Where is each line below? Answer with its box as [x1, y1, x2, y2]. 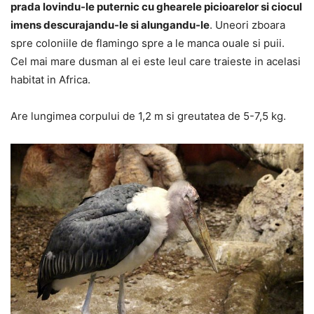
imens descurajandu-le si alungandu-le [11, 18, 210, 32]
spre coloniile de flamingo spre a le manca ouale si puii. [11, 36, 285, 50]
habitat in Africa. [11, 72, 90, 86]
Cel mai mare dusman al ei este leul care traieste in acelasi [11, 54, 301, 68]
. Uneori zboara [210, 18, 285, 32]
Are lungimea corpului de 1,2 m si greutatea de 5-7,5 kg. [11, 109, 286, 123]
